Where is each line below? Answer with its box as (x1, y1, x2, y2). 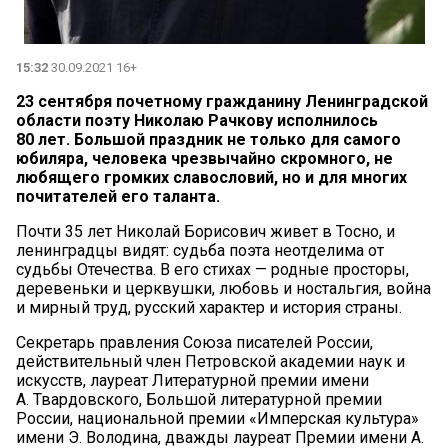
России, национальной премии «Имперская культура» (16, 408, 419, 428)
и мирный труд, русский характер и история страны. (16, 297, 406, 317)
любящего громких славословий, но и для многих (16, 167, 407, 187)
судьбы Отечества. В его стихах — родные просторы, (16, 259, 409, 279)
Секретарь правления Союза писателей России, (16, 332, 373, 352)
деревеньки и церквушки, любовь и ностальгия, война (16, 278, 431, 298)
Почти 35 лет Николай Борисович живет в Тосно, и (16, 221, 395, 241)
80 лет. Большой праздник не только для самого (16, 129, 401, 149)
